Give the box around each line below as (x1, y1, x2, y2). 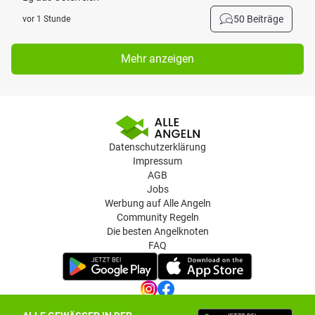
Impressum (133, 155, 182, 167)
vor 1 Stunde (22, 14, 70, 24)
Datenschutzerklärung (109, 141, 206, 153)
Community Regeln (116, 212, 199, 223)
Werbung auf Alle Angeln (104, 198, 211, 209)
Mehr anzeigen (121, 52, 194, 65)
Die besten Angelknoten (106, 226, 209, 237)
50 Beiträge (233, 13, 283, 25)
